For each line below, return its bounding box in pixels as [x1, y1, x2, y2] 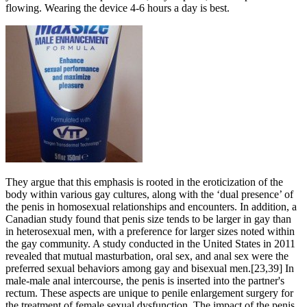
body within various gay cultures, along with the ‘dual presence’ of [5, 188, 293, 200]
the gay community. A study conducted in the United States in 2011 [5, 237, 295, 249]
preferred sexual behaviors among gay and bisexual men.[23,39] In [5, 262, 294, 274]
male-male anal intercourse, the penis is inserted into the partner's [5, 274, 284, 286]
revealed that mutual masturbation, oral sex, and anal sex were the [5, 249, 288, 262]
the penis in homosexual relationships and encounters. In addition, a [5, 200, 297, 212]
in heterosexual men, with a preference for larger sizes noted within [5, 225, 295, 237]
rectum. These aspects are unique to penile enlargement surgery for [5, 286, 293, 299]
